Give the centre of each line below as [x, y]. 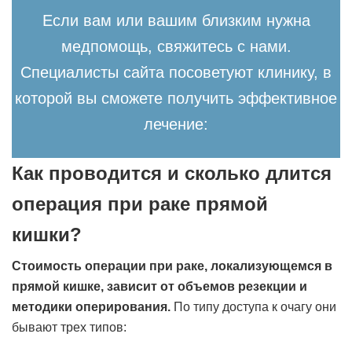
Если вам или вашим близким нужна [176, 20]
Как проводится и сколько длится [172, 173]
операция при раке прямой [140, 204]
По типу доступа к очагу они [255, 307]
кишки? [47, 235]
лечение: [176, 124]
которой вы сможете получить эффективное [176, 98]
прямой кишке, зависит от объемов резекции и [159, 286]
